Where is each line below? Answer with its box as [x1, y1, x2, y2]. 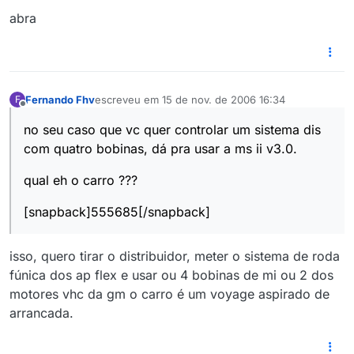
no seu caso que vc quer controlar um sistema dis [24, 122, 321, 138]
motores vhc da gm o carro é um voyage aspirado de [9, 286, 330, 303]
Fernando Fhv [25, 92, 95, 106]
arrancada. [9, 305, 73, 322]
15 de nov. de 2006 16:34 [162, 92, 285, 106]
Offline [22, 104, 55, 118]
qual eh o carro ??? [24, 172, 137, 189]
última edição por [94, 100, 178, 113]
